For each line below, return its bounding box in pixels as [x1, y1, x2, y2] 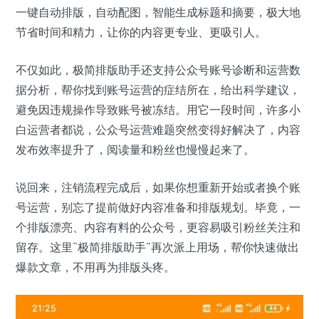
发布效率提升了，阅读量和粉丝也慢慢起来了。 [16, 142, 255, 157]
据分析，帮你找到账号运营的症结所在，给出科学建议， [16, 83, 300, 98]
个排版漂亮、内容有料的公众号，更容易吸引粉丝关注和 [16, 220, 300, 235]
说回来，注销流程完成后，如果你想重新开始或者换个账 [16, 180, 300, 195]
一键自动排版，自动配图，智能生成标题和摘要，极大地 [16, 5, 300, 20]
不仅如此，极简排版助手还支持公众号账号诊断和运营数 [16, 63, 300, 78]
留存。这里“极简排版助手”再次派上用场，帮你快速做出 [16, 240, 299, 255]
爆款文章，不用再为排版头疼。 [16, 260, 175, 275]
